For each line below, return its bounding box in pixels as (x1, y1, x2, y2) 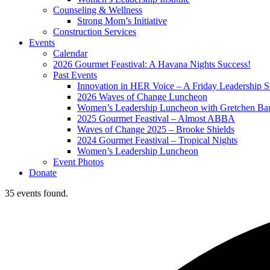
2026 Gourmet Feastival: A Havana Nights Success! (53, 59, 251, 69)
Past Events (53, 70, 97, 80)
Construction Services (53, 27, 136, 37)
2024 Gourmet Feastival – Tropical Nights (77, 135, 237, 145)
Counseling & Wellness (53, 5, 142, 15)
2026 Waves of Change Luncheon (77, 92, 207, 102)
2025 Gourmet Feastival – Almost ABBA (77, 113, 235, 124)
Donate (29, 168, 57, 178)
